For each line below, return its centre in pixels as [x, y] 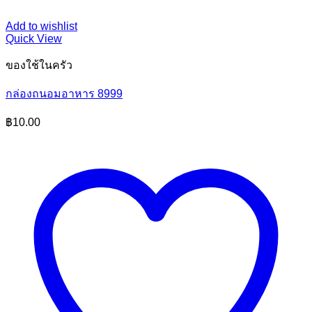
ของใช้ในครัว [39, 65]
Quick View [34, 39]
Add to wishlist [41, 26]
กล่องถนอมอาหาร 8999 [64, 94]
